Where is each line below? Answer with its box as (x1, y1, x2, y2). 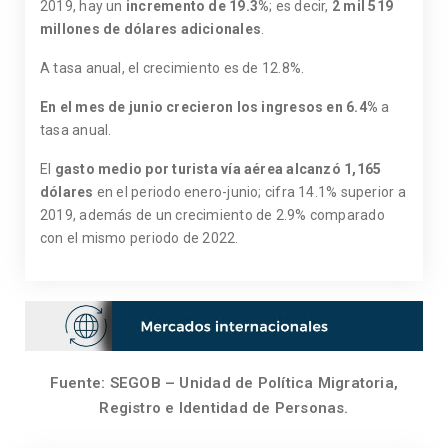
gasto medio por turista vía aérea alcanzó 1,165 (54, 160, 382, 177)
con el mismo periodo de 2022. (40, 229, 239, 246)
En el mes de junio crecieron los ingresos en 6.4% (40, 98, 379, 115)
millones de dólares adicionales (40, 20, 261, 37)
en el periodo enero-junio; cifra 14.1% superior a (93, 183, 406, 200)
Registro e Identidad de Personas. (99, 398, 349, 417)
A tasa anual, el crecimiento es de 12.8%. (40, 59, 305, 76)
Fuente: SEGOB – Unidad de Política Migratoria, (49, 373, 399, 392)
